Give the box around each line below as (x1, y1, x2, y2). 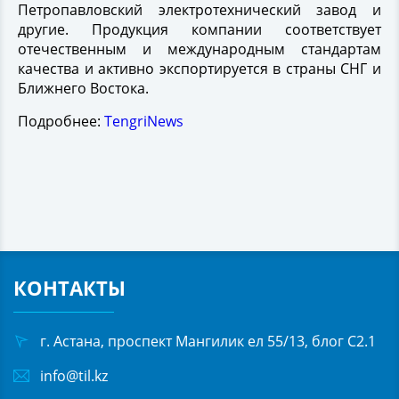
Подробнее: (18, 110, 104, 131)
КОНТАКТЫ (13, 273, 126, 301)
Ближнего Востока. (18, 77, 149, 98)
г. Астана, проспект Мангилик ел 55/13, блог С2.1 (40, 330, 376, 351)
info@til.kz (40, 365, 108, 386)
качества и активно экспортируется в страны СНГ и (18, 58, 381, 78)
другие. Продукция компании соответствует (18, 19, 381, 39)
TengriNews (104, 110, 183, 131)
